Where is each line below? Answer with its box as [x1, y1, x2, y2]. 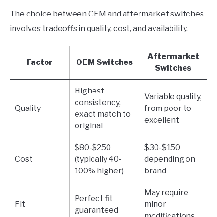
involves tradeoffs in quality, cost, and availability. [10, 24, 188, 33]
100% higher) [75, 166, 124, 176]
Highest [75, 86, 104, 96]
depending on [144, 155, 195, 164]
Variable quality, [144, 92, 201, 102]
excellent [144, 115, 179, 125]
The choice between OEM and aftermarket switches [10, 9, 204, 19]
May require [144, 188, 188, 198]
